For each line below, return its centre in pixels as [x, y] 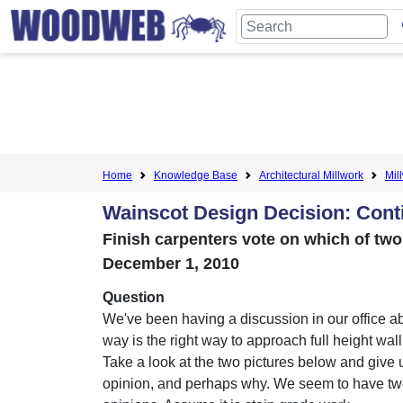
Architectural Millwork [311, 175]
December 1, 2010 [171, 264]
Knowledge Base [196, 175]
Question [134, 297]
